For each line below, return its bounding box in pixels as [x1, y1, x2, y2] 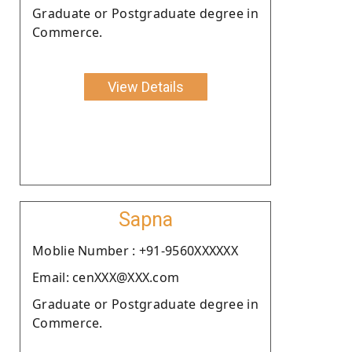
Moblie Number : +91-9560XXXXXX [32, 241, 238, 259]
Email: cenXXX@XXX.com [32, 268, 180, 286]
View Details [107, 78, 184, 95]
